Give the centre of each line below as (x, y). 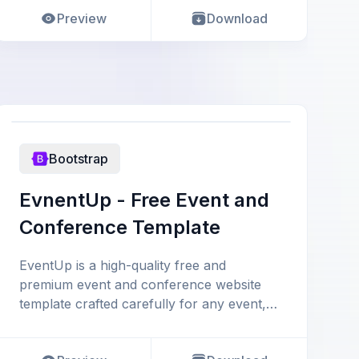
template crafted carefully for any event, (143, 304)
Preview (81, 18)
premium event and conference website (140, 284)
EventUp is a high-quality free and (123, 265)
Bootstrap (79, 159)
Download (238, 18)
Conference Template (120, 227)
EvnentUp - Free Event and (144, 200)
